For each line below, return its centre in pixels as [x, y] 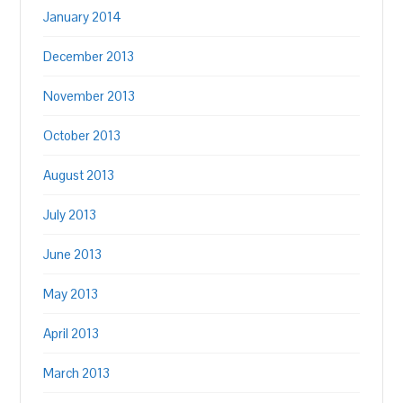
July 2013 [70, 215]
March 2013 [77, 373]
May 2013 [71, 294]
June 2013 [73, 254]
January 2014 [83, 17]
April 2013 [72, 333]
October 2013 [82, 135]
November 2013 [90, 96]
